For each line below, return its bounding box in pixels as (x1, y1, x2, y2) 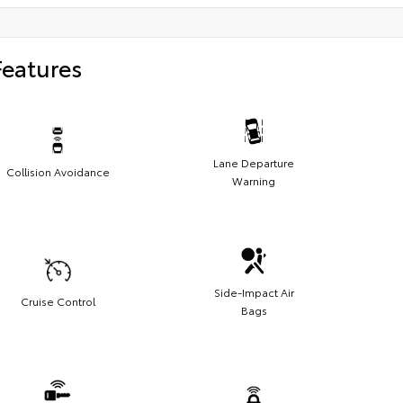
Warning (232, 172, 275, 188)
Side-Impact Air (213, 283, 294, 300)
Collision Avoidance (5, 163, 110, 179)
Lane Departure (213, 154, 294, 170)
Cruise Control (20, 292, 95, 309)
